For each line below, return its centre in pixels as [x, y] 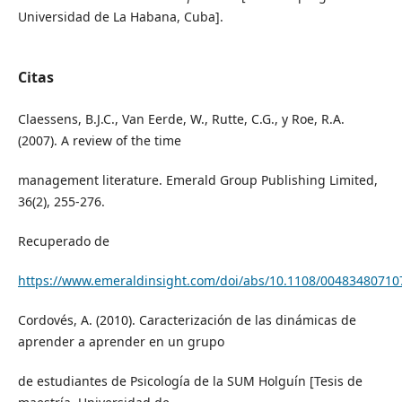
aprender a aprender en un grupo [121, 341]
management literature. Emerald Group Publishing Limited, [197, 179]
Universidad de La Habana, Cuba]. [120, 16]
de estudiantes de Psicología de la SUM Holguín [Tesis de [190, 380]
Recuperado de [63, 240]
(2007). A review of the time [99, 140]
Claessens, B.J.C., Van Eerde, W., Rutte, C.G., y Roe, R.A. [181, 118]
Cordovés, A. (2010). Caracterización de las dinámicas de [187, 319]
